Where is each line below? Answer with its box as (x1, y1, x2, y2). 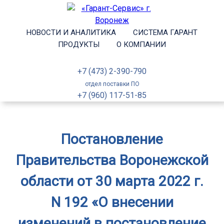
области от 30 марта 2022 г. (20, 173, 203, 189)
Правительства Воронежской (15, 152, 208, 168)
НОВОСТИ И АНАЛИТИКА (26, 28, 116, 37)
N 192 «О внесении (50, 194, 173, 210)
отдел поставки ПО (84, 80, 139, 87)
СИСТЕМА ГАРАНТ (133, 28, 197, 37)
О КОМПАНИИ (116, 40, 166, 49)
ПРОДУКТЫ (58, 40, 99, 49)
